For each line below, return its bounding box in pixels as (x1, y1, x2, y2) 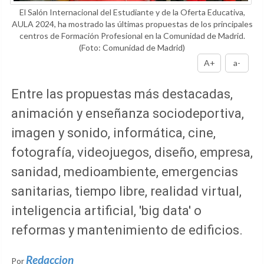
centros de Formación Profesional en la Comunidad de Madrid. (19, 30, 245, 41)
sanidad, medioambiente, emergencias (11, 164, 238, 179)
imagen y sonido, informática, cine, (11, 125, 216, 140)
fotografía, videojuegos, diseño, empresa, (11, 144, 253, 160)
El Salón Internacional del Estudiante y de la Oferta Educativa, (19, 6, 245, 17)
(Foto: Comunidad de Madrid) (79, 42, 185, 52)
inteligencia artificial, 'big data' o (11, 203, 202, 218)
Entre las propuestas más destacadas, (11, 86, 233, 101)
